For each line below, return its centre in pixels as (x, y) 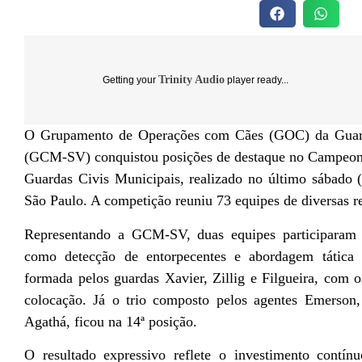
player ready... (257, 80)
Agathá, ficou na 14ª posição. (111, 321)
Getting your (130, 80)
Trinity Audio (192, 80)
